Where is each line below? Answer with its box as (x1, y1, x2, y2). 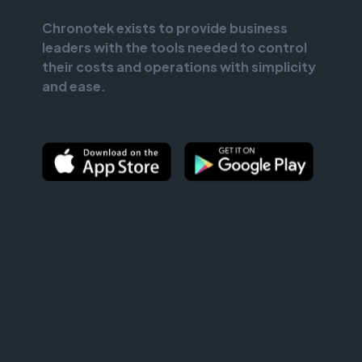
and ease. (42, 78, 106, 95)
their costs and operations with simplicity (42, 58, 316, 76)
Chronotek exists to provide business (42, 19, 288, 37)
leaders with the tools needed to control (42, 39, 307, 57)
